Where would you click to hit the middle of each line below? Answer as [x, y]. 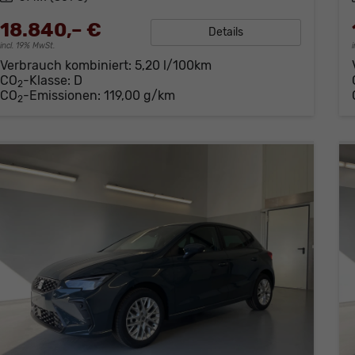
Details [225, 32]
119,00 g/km [139, 96]
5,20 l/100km [173, 66]
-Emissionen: [63, 96]
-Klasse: [46, 81]
